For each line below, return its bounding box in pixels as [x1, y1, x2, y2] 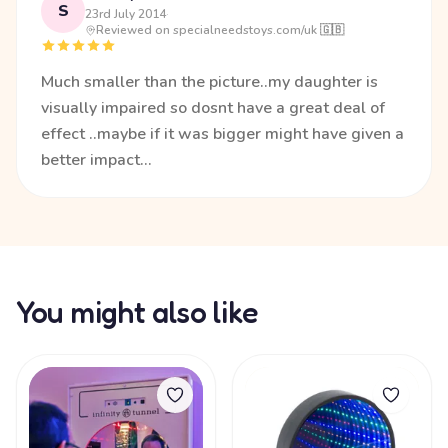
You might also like [16, 294, 258, 330]
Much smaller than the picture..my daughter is [41, 71, 378, 93]
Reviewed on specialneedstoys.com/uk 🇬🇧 [96, 22, 344, 38]
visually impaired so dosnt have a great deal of [41, 97, 385, 119]
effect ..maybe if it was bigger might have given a [41, 123, 404, 145]
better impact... [41, 149, 152, 171]
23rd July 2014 [85, 6, 166, 22]
